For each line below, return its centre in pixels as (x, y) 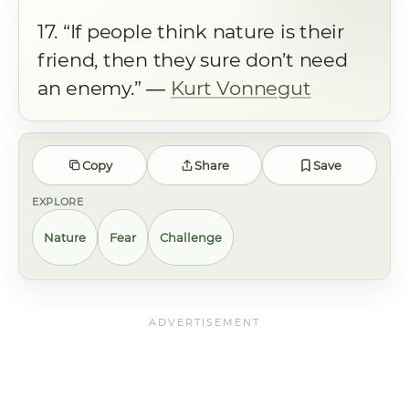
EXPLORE (58, 202)
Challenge (191, 237)
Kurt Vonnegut (241, 88)
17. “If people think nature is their (191, 31)
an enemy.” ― (104, 88)
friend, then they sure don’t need (193, 60)
